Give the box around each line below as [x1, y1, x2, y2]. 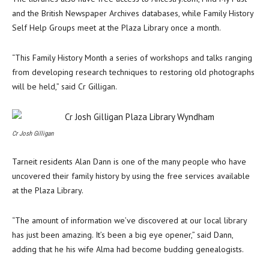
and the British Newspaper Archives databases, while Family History [12, 8, 253, 19]
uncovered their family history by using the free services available [12, 171, 250, 181]
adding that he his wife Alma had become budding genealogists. [12, 244, 244, 255]
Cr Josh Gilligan [12, 130, 53, 138]
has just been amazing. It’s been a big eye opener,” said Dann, [12, 229, 233, 240]
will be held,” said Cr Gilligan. [12, 81, 117, 92]
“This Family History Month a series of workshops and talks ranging [12, 52, 252, 63]
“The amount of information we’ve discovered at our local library [12, 215, 247, 226]
